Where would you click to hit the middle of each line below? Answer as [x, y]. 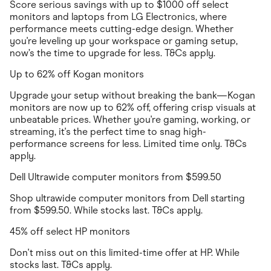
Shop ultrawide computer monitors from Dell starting [127, 198]
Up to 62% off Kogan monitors [77, 74]
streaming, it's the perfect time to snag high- [108, 131]
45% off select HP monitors [70, 231]
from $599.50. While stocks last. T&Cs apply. [106, 210]
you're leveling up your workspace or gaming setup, [124, 41]
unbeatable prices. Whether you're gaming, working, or [130, 119]
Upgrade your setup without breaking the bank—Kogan [132, 95]
